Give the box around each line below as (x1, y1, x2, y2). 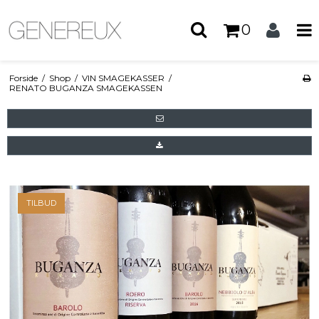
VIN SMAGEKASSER (81, 72, 164, 83)
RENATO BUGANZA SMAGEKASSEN (9, 82, 162, 93)
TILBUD (26, 197, 56, 208)
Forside (9, 72, 38, 83)
